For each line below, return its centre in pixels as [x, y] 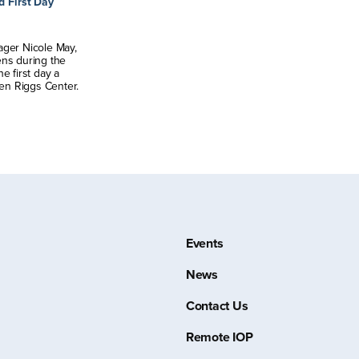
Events [204, 244]
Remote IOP [219, 337]
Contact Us [217, 306]
